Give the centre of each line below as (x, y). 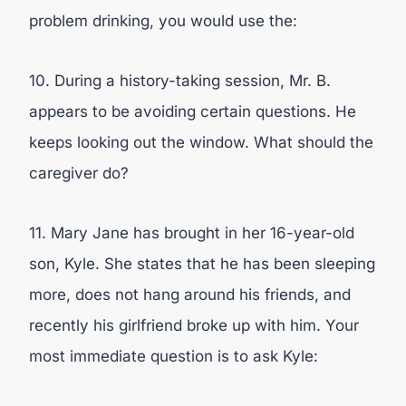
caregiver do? (79, 173)
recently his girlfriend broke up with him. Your (194, 325)
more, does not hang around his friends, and (190, 295)
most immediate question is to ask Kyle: (174, 356)
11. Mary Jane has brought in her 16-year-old (192, 233)
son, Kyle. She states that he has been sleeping (202, 264)
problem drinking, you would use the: (163, 21)
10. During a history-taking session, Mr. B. (180, 81)
